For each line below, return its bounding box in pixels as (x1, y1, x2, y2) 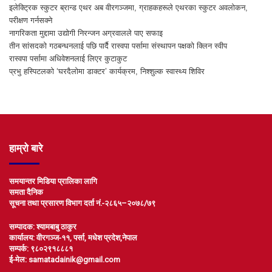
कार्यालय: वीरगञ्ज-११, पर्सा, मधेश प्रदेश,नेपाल (9, 233, 137, 243)
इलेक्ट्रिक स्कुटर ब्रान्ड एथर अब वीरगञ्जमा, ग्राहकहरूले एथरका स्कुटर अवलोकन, (9, 3, 248, 13)
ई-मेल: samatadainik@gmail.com (9, 255, 120, 265)
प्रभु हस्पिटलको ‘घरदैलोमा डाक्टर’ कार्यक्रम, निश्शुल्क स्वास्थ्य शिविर (9, 67, 205, 76)
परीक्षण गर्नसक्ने (9, 16, 52, 25)
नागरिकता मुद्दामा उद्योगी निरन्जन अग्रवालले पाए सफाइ (9, 29, 163, 38)
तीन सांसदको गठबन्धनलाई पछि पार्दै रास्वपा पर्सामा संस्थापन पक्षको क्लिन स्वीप (9, 41, 227, 51)
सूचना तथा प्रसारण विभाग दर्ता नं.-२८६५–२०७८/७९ (9, 199, 155, 208)
